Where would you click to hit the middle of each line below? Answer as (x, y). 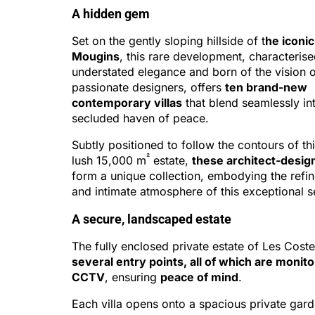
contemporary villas (127, 103)
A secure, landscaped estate (152, 219)
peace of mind (199, 277)
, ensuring (133, 277)
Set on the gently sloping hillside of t (168, 41)
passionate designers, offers (148, 87)
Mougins (96, 56)
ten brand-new (266, 87)
